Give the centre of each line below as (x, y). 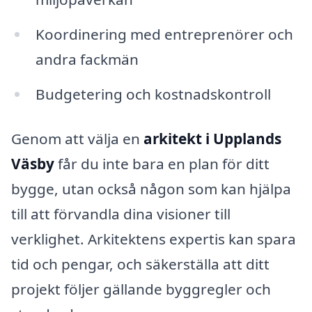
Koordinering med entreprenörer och (164, 34)
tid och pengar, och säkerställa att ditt (140, 264)
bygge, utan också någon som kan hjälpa (151, 188)
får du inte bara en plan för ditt (162, 163)
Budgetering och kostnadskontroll (153, 94)
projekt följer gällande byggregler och (141, 289)
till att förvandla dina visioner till (121, 213)
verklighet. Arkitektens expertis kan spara (154, 239)
